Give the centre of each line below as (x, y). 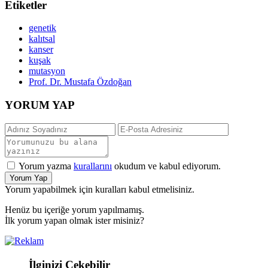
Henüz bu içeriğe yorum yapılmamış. (74, 209)
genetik (42, 28)
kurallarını (93, 166)
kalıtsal (42, 39)
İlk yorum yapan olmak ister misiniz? (74, 220)
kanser (41, 50)
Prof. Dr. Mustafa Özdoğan (80, 82)
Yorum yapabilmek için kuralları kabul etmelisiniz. (100, 189)
